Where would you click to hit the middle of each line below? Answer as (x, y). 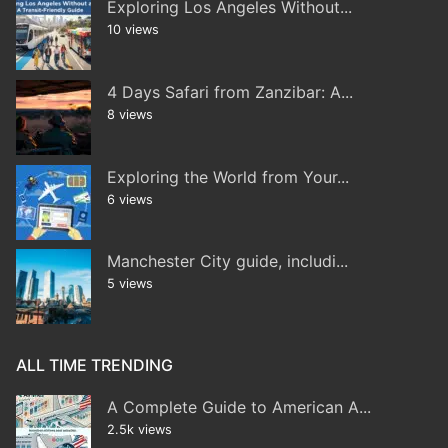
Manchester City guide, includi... (227, 261)
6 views (130, 199)
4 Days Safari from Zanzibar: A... (230, 92)
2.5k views (139, 430)
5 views (130, 284)
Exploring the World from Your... (228, 176)
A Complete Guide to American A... (239, 407)
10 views (133, 30)
